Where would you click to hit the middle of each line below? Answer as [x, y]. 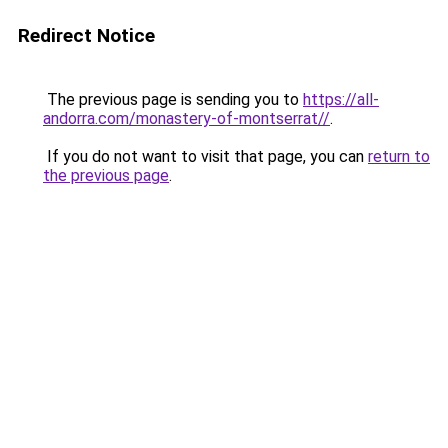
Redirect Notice [86, 35]
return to [399, 156]
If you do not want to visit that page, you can [205, 156]
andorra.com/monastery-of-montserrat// [186, 118]
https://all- [341, 99]
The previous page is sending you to [173, 99]
